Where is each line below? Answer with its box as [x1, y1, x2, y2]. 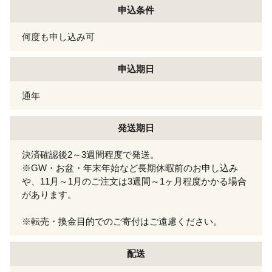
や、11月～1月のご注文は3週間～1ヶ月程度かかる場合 [22, 175, 246, 186]
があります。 [22, 189, 76, 200]
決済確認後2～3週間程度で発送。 [22, 149, 159, 160]
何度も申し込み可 [22, 31, 95, 42]
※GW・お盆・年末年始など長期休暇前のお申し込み [22, 162, 238, 173]
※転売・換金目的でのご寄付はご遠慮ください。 [22, 216, 222, 226]
